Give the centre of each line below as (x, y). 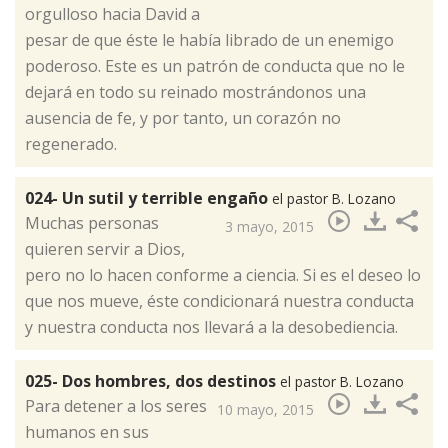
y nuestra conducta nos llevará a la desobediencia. (211, 326)
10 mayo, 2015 (265, 409)
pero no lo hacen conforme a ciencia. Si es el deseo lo (223, 274)
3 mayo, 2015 (269, 226)
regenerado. (71, 143)
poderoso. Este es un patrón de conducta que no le (215, 65)
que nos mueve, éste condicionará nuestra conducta (219, 300)
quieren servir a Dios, (105, 248)
